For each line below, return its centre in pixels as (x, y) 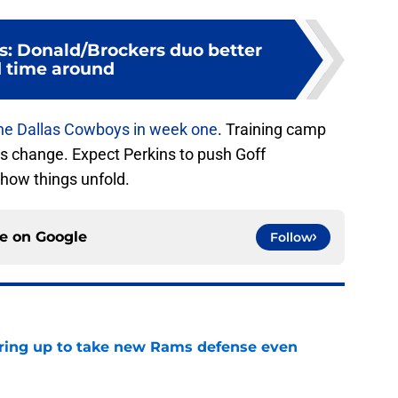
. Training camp (272, 130)
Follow (291, 238)
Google (61, 237)
